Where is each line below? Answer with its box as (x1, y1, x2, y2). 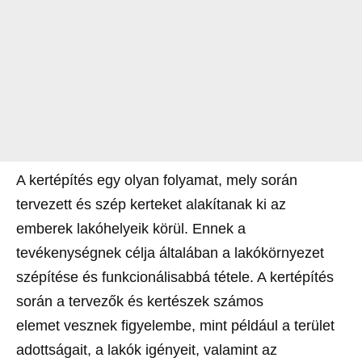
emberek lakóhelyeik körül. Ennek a (16, 221, 246, 237)
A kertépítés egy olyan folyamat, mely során (16, 172, 297, 188)
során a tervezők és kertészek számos (16, 293, 263, 309)
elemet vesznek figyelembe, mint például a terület (16, 318, 335, 334)
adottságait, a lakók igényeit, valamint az (16, 342, 277, 358)
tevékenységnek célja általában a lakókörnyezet (16, 245, 324, 261)
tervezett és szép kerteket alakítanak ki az (16, 196, 286, 213)
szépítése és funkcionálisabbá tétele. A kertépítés (16, 269, 334, 285)
